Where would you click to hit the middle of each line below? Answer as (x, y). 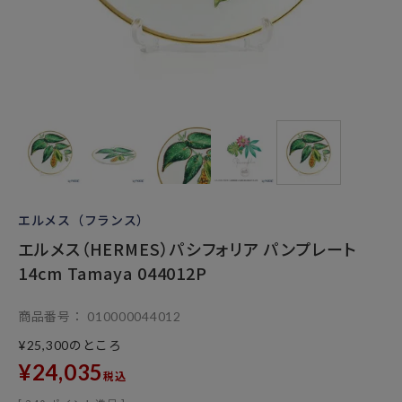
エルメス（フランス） (84, 220)
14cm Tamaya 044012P (113, 273)
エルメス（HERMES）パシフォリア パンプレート (188, 249)
